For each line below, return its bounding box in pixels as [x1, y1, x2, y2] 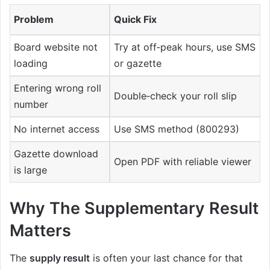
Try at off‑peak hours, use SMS [114, 41, 256, 54]
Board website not [14, 41, 98, 54]
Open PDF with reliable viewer [114, 155, 252, 168]
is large [14, 164, 48, 177]
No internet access [14, 123, 100, 136]
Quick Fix [114, 13, 157, 26]
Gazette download [14, 148, 99, 160]
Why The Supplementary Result [10, 198, 259, 219]
